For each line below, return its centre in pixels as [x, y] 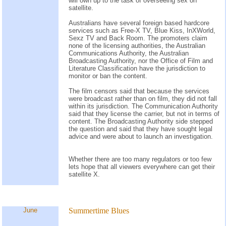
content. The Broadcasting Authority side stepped [141, 121]
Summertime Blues [99, 211]
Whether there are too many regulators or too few [140, 159]
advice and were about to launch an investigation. [141, 136]
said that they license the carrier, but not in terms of [144, 114]
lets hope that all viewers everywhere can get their [142, 166]
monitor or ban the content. [108, 76]
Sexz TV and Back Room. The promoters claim [138, 38]
